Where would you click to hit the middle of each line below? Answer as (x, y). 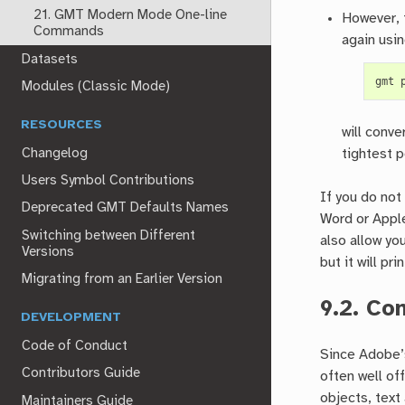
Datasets (50, 59)
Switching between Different (109, 235)
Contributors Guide (81, 374)
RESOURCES (62, 125)
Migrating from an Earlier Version (122, 279)
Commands (68, 32)
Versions (48, 252)
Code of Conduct (75, 347)
